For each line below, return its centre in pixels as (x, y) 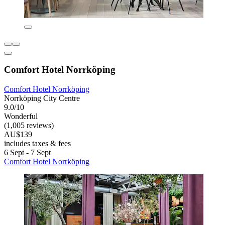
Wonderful (21, 117)
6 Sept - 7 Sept (27, 153)
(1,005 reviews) (29, 126)
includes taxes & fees (37, 144)
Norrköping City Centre (42, 98)
